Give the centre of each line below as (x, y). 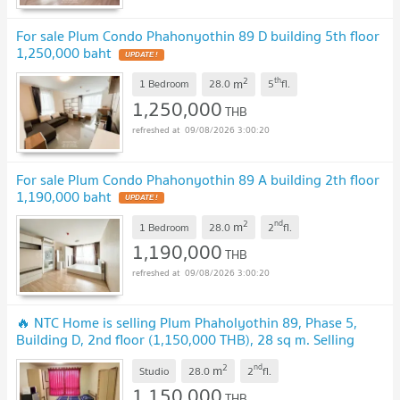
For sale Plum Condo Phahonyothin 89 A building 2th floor (198, 179)
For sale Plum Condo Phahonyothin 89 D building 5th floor (198, 36)
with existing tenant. (80, 357)
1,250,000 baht (64, 53)
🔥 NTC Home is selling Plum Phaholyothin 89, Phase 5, (187, 323)
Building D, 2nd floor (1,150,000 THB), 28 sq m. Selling (185, 340)
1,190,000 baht (64, 196)
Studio (154, 371)
